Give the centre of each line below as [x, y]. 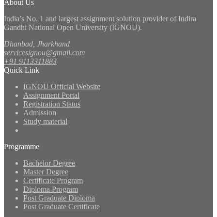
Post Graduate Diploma [59, 198]
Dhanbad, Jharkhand [37, 44]
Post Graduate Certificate [62, 207]
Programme [22, 147]
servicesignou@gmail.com [45, 53]
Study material [45, 122]
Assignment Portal [51, 95]
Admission [40, 113]
